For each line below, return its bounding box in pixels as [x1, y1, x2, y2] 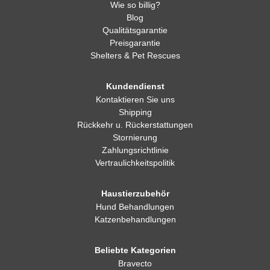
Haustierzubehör [101, 189, 169, 198]
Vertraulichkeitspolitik [95, 158, 175, 168]
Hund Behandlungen [96, 202, 174, 212]
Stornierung [113, 133, 157, 142]
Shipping [118, 107, 152, 117]
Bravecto [118, 259, 152, 268]
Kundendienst [105, 81, 165, 91]
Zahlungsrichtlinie [101, 145, 169, 155]
